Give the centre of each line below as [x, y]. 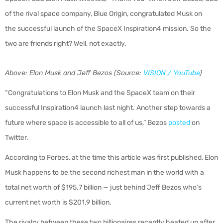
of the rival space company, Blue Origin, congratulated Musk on [104, 14]
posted [179, 123]
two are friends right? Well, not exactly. [66, 44]
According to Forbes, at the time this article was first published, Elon [111, 158]
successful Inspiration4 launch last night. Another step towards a [108, 108]
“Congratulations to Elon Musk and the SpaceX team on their [100, 93]
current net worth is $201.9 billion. [59, 202]
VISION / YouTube [171, 73]
